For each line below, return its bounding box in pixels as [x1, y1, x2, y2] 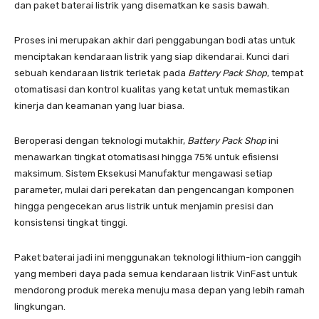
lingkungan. [14, 300, 70, 312]
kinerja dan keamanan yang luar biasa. [14, 100, 189, 111]
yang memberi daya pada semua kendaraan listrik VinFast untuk [14, 268, 298, 279]
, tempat [267, 67, 303, 78]
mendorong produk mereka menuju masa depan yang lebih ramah [14, 284, 305, 296]
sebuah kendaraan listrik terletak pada [14, 67, 188, 78]
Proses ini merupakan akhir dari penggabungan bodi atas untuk [14, 34, 296, 46]
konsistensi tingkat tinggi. [14, 216, 127, 228]
